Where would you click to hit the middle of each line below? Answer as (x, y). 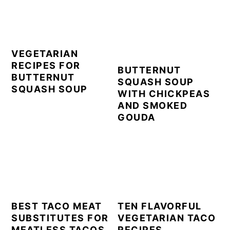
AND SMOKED (153, 105)
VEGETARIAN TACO (167, 218)
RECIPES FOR (46, 65)
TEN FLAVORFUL (160, 206)
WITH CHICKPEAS (164, 93)
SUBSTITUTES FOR (60, 218)
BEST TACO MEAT (57, 206)
